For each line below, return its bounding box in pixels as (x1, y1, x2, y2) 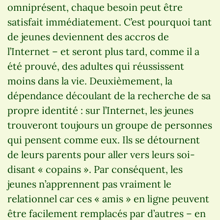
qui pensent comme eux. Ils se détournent (7, 133, 200, 146)
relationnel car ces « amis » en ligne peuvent (7, 192, 209, 205)
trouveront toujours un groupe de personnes (7, 118, 212, 131)
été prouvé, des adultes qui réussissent (7, 59, 184, 72)
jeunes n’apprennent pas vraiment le (7, 177, 171, 190)
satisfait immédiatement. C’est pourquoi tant (7, 15, 212, 28)
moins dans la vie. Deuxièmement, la (7, 74, 172, 87)
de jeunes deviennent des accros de (7, 30, 169, 43)
